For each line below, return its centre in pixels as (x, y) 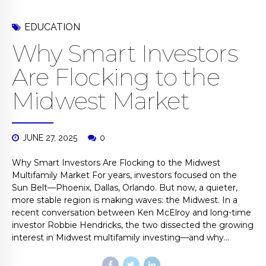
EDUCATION (52, 27)
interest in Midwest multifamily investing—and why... (121, 238)
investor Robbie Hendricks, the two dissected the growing (133, 225)
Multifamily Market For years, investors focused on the (124, 175)
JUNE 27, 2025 (50, 138)
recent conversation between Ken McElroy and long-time (132, 213)
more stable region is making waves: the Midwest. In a (125, 200)
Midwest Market (101, 101)
